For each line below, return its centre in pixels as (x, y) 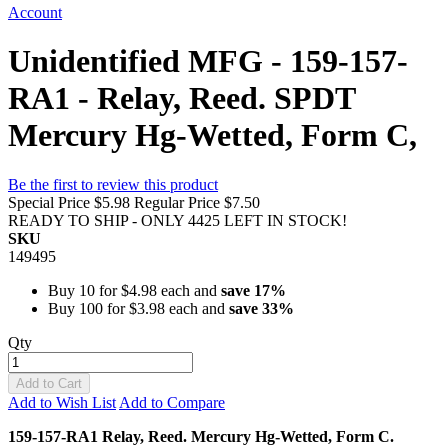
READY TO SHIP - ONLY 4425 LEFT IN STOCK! (177, 220)
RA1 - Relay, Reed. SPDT (181, 98)
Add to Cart (49, 383)
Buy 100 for (88, 308)
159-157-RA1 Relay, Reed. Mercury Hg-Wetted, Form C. (201, 436)
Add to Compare (172, 402)
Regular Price (177, 202)
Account (35, 12)
